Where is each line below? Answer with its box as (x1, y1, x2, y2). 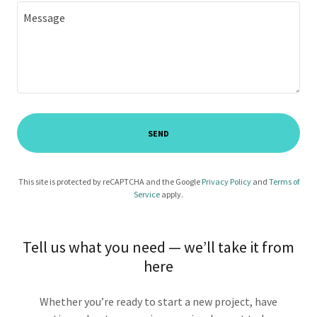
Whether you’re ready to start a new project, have (40, 294, 277, 309)
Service (134, 189, 160, 200)
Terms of (268, 176, 299, 187)
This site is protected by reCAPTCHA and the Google (18, 176, 202, 187)
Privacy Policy (201, 176, 251, 187)
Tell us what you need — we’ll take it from (23, 237, 294, 257)
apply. (160, 189, 183, 200)
